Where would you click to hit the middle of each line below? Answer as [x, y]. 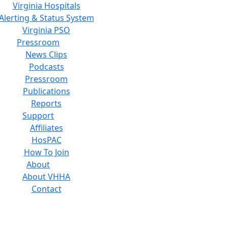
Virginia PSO [46, 30]
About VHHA [46, 176]
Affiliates [46, 127]
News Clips [46, 54]
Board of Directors [46, 213]
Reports [46, 103]
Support [38, 115]
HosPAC [46, 140]
